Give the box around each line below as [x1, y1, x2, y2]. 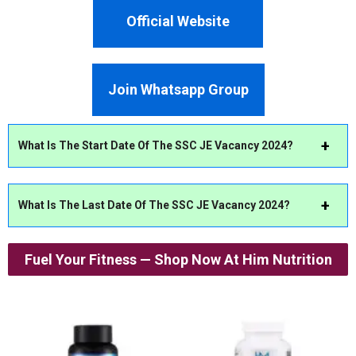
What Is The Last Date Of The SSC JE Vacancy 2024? [18, 199, 290, 211]
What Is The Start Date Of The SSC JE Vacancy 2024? [18, 139, 293, 152]
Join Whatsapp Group [107, 81, 249, 98]
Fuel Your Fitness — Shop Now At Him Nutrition [24, 251, 332, 268]
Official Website [126, 13, 230, 29]
